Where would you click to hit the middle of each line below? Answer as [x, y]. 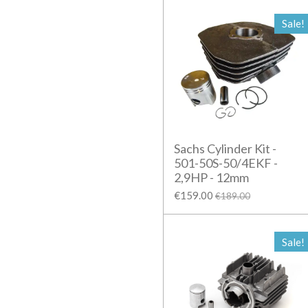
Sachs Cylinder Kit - [225, 148]
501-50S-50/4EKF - [226, 163]
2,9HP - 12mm [211, 177]
